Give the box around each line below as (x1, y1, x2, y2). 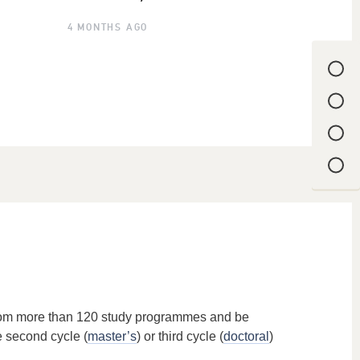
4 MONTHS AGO (67, 22, 149, 35)
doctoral (223, 329, 269, 344)
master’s (88, 329, 137, 344)
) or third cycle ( (137, 329, 223, 344)
